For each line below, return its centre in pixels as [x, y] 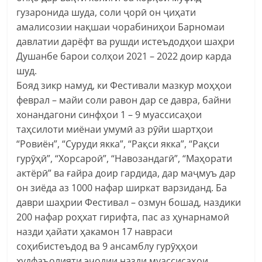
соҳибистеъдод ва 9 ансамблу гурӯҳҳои [107, 246]
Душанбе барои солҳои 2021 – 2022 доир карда [124, 56]
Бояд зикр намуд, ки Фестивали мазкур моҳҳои [124, 85]
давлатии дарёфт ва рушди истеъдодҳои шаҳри [126, 41]
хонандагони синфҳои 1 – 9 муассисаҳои [109, 114]
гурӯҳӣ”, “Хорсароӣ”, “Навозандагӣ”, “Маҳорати [125, 158]
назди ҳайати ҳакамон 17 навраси [95, 231]
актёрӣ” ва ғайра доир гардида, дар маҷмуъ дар [126, 173]
